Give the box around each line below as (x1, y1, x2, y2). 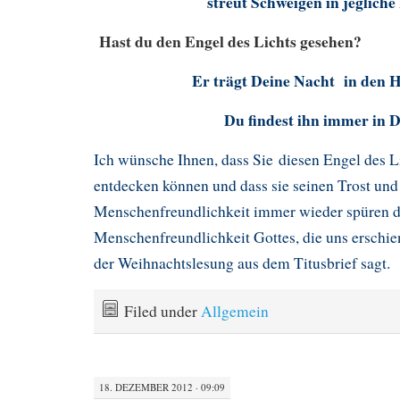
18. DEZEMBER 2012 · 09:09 (99, 379, 225, 394)
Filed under (124, 301, 201, 322)
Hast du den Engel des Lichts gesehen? (94, 29, 362, 54)
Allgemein (201, 301, 269, 322)
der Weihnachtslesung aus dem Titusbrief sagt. (94, 253, 390, 274)
